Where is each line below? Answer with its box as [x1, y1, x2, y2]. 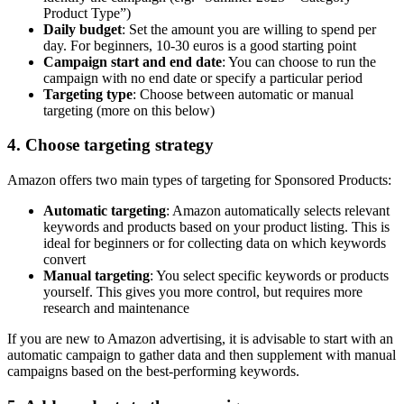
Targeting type [43, 86, 133, 102]
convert [43, 252, 86, 267]
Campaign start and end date [43, 53, 222, 69]
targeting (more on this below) [43, 102, 215, 118]
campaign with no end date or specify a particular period [43, 69, 363, 86]
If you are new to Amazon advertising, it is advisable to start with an [7, 331, 393, 346]
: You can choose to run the [222, 53, 376, 69]
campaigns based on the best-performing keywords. [7, 363, 299, 379]
